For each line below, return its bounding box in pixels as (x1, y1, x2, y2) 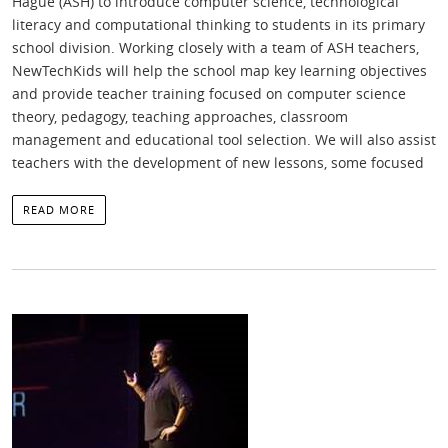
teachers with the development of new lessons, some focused (12, 153, 424, 173)
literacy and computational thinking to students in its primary (12, 15, 425, 35)
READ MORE (23, 202, 95, 218)
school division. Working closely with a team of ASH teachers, (12, 38, 419, 58)
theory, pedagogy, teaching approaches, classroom (12, 107, 348, 127)
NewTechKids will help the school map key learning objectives (12, 61, 427, 81)
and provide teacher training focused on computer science (12, 84, 406, 104)
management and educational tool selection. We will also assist (12, 130, 436, 150)
